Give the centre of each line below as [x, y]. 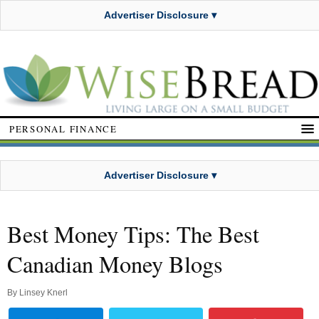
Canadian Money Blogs [115, 264]
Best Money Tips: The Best [133, 234]
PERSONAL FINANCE [63, 129]
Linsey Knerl [43, 293]
